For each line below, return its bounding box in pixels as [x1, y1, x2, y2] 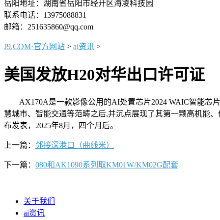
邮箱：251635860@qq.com [4, 23, 93, 31]
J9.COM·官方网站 [4, 42, 65, 51]
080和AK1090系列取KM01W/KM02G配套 [35, 160, 178, 169]
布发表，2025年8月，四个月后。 [4, 121, 118, 130]
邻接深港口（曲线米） [35, 140, 114, 149]
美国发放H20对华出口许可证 [4, 66, 205, 84]
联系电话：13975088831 [4, 11, 86, 19]
